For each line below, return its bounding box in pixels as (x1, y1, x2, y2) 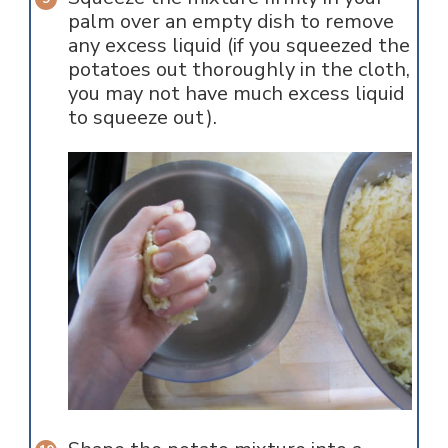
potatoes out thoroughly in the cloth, (67, 55, 410, 83)
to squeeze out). (67, 103, 217, 131)
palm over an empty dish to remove (67, 7, 394, 35)
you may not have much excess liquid (67, 79, 405, 107)
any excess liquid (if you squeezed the (67, 31, 410, 59)
